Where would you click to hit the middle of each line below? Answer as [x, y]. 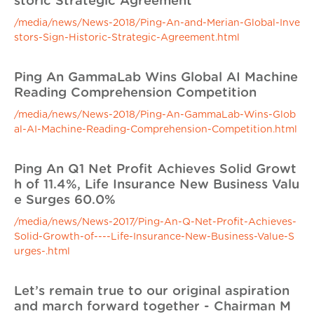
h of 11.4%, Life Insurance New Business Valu [157, 185]
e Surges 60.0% [65, 200]
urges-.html [42, 252]
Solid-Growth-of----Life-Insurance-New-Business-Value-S [154, 237]
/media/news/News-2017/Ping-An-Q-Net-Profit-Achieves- [155, 222]
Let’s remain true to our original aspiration [152, 291]
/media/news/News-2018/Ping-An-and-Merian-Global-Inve [157, 23]
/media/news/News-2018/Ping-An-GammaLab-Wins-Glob [155, 115]
